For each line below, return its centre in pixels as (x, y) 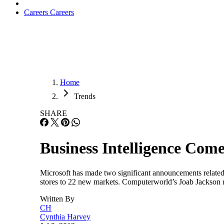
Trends (85, 96)
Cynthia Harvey (65, 216)
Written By (57, 198)
